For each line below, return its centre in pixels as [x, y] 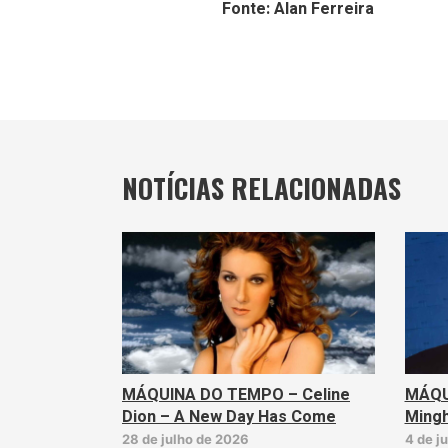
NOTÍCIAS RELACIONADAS [261, 187]
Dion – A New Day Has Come [229, 416]
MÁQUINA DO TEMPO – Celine [236, 394]
